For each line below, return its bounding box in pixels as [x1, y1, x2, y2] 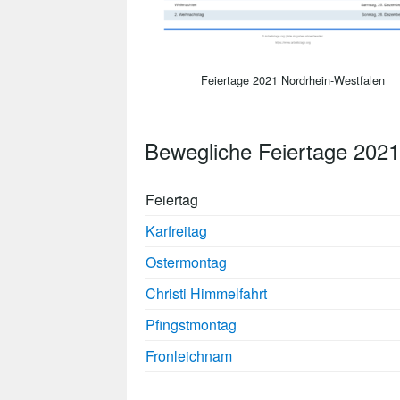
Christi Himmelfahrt [146, 282, 267, 304]
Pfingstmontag [146, 313, 237, 335]
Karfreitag [146, 220, 207, 241]
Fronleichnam [146, 345, 232, 366]
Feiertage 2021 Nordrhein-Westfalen [201, 71, 385, 88]
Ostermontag [146, 251, 227, 272]
